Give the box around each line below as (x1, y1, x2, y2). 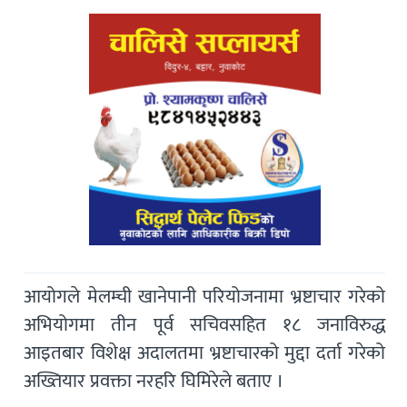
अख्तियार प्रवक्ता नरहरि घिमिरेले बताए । (24, 364, 284, 397)
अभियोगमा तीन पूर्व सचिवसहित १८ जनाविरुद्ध (24, 308, 386, 341)
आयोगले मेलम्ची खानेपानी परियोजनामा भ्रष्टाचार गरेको (24, 280, 386, 313)
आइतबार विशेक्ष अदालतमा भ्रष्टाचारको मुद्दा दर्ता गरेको (24, 336, 386, 369)
